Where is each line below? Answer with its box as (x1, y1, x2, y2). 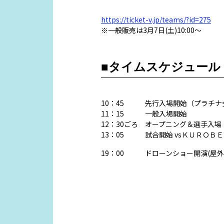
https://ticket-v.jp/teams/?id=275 (101, 14, 211, 25)
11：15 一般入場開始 (101, 108, 187, 119)
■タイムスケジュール (101, 59, 220, 74)
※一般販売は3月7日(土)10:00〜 (101, 25, 201, 35)
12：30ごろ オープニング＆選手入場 (101, 119, 221, 129)
